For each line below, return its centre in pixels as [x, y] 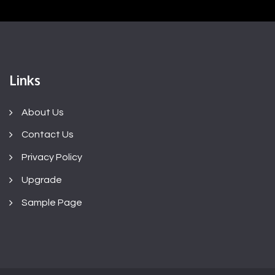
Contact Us [48, 135]
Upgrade [42, 180]
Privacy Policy [52, 157]
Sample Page [52, 202]
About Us [43, 112]
